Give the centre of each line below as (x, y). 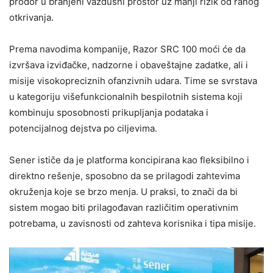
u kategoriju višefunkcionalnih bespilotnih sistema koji (126, 97)
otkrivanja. (31, 17)
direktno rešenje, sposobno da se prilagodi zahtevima (125, 176)
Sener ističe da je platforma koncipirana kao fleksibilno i (129, 160)
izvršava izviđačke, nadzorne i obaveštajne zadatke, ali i (129, 65)
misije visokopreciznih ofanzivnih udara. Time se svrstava (133, 81)
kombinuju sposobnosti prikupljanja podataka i (109, 112)
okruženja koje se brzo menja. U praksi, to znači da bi (123, 192)
